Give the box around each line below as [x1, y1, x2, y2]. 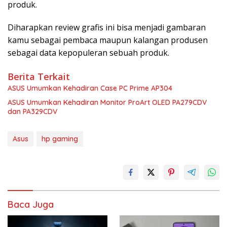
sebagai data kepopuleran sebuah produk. [8, 47, 169, 58]
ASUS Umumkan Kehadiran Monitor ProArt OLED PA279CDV [8, 97, 207, 107]
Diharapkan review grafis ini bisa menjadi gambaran [8, 21, 206, 33]
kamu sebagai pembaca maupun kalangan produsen [8, 34, 208, 46]
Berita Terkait [8, 70, 70, 83]
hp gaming [42, 134, 78, 143]
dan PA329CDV [8, 106, 57, 116]
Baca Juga [8, 198, 54, 210]
